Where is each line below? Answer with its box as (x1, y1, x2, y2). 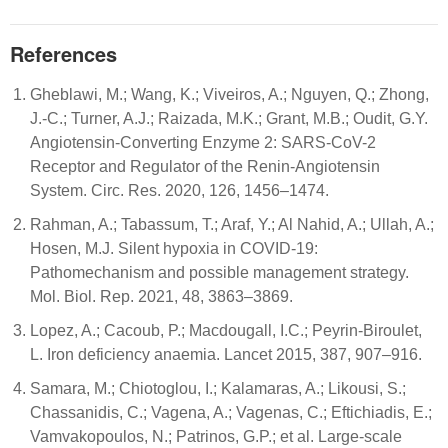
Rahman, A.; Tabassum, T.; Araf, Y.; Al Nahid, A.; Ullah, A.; (30, 216, 434, 234)
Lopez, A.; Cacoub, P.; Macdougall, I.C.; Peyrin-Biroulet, (30, 322, 422, 340)
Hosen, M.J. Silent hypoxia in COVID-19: (30, 240, 318, 258)
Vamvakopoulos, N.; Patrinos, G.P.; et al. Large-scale (30, 428, 402, 446)
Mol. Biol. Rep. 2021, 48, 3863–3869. (30, 288, 293, 306)
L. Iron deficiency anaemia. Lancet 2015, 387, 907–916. (30, 346, 422, 364)
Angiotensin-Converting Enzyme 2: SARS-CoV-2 (30, 134, 376, 152)
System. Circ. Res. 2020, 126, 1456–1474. (30, 182, 329, 200)
